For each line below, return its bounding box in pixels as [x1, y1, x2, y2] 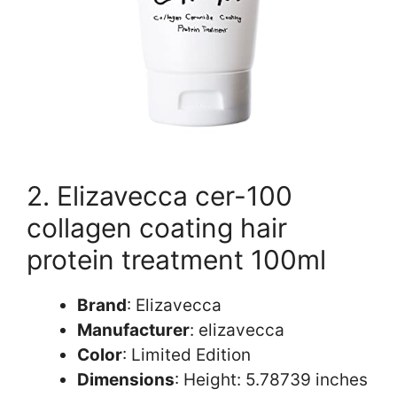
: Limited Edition [122, 344, 251, 365]
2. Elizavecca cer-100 [27, 179, 292, 212]
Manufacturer [77, 319, 190, 340]
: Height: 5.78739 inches [175, 369, 368, 390]
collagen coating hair [27, 211, 287, 244]
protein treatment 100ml [27, 243, 326, 276]
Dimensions [77, 369, 175, 390]
